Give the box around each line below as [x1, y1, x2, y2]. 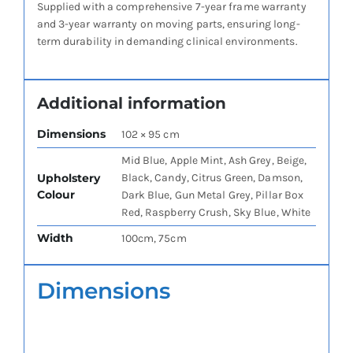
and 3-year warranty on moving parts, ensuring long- [36, 17, 300, 32]
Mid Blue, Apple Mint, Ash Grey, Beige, [121, 154, 307, 168]
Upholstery [36, 171, 100, 186]
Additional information [36, 94, 226, 113]
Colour [36, 188, 75, 203]
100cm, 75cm [121, 232, 187, 246]
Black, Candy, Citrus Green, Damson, [121, 171, 303, 185]
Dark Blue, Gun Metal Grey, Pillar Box [121, 188, 304, 203]
